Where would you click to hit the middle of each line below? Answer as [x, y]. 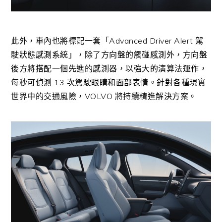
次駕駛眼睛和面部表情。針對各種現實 [136, 82]
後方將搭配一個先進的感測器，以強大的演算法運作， [109, 68]
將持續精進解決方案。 [156, 96]
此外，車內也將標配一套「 [60, 40]
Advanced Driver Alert [152, 40]
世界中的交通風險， [48, 96]
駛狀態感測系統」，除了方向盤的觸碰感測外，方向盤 [109, 54]
